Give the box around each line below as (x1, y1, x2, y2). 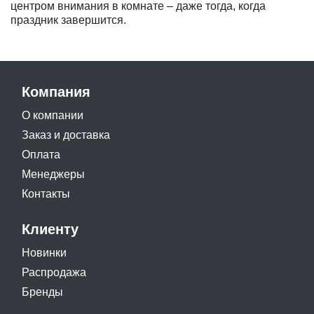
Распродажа (22, 266, 86, 279)
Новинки (22, 247, 67, 259)
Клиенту (22, 221, 78, 238)
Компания (22, 84, 90, 100)
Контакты (22, 188, 70, 200)
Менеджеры (22, 168, 85, 181)
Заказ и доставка (22, 129, 110, 142)
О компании (22, 109, 83, 122)
